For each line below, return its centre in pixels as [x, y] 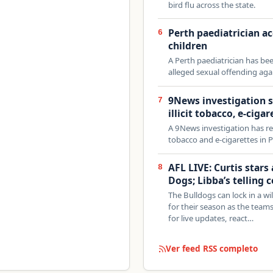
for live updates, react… [211, 218]
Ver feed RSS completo [212, 249]
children [188, 46]
